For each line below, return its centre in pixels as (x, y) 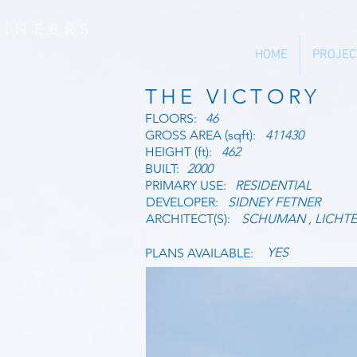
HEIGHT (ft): (182, 152)
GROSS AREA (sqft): (204, 135)
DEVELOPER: (185, 202)
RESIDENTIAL (273, 185)
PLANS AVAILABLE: (202, 253)
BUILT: (165, 169)
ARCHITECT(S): (191, 219)
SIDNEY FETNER (274, 202)
